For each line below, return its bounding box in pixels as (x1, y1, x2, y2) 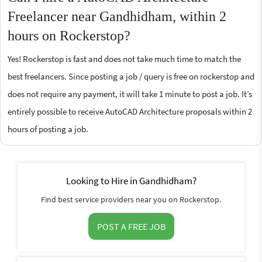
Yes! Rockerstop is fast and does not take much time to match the (8, 53, 241, 64)
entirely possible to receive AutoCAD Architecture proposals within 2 (8, 105, 252, 117)
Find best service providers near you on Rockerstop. (41, 194, 221, 205)
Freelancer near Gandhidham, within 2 (8, 8, 226, 24)
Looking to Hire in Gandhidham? (65, 174, 196, 187)
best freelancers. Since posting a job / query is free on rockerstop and (8, 70, 254, 82)
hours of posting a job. (8, 123, 88, 135)
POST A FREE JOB (96, 220, 166, 232)
